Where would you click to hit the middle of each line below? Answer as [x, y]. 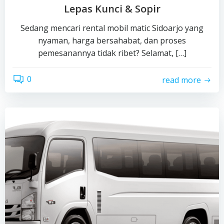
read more [181, 80]
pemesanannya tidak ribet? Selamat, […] [112, 53]
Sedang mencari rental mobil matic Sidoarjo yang [112, 28]
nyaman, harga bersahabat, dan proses [112, 40]
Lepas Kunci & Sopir [112, 9]
